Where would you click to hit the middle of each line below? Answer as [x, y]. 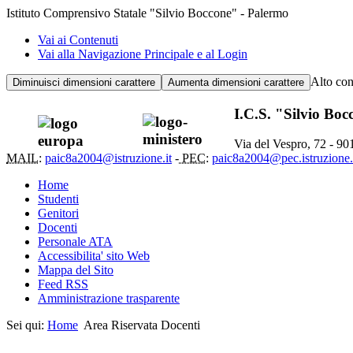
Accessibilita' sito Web [94, 256]
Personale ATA [75, 242]
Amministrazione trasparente [109, 299]
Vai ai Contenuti [78, 40]
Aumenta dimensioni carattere [236, 82]
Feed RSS [63, 284]
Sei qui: [27, 325]
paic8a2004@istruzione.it [108, 158]
